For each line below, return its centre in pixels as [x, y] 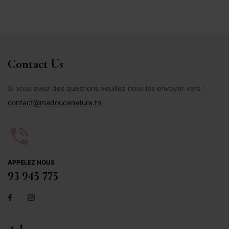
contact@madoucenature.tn [54, 103]
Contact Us [36, 64]
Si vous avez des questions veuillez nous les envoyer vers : [107, 88]
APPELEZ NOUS [31, 163]
